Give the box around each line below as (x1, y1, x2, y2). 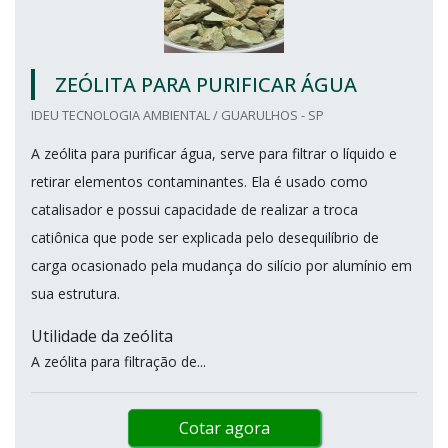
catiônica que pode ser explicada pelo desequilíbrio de (31, 227, 379, 247)
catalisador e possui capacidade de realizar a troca (31, 199, 358, 219)
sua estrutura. (31, 283, 124, 303)
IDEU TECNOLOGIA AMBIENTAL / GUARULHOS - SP (31, 105, 324, 124)
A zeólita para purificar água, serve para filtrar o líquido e (31, 143, 397, 163)
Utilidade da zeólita (31, 324, 177, 347)
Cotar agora (178, 416, 270, 439)
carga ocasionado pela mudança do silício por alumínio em (31, 255, 412, 275)
